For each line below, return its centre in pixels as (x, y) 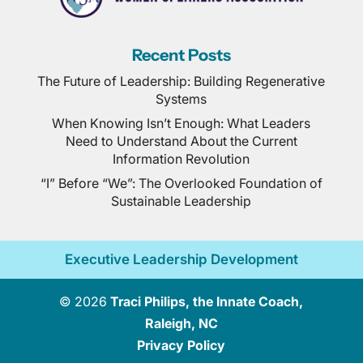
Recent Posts (181, 55)
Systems (181, 98)
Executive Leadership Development (181, 259)
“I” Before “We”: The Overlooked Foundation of (181, 183)
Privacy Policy (181, 345)
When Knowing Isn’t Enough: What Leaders (181, 123)
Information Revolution (181, 158)
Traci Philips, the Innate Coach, (207, 301)
